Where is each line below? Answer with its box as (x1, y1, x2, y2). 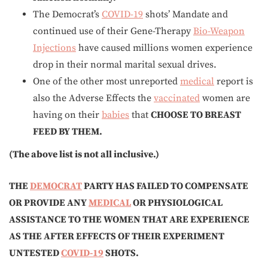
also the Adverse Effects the (33, 92, 154, 104)
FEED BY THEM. (33, 126, 102, 138)
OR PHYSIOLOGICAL (131, 197, 223, 209)
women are (200, 92, 250, 104)
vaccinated (154, 92, 200, 104)
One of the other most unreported (33, 75, 180, 87)
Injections (33, 42, 76, 54)
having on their (33, 109, 102, 121)
